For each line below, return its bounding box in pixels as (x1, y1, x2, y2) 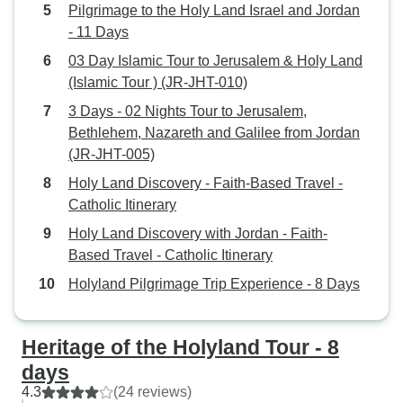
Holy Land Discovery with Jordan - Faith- (68, 226, 327, 241)
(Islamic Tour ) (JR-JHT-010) (68, 75, 247, 90)
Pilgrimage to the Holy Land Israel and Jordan (68, 3, 360, 18)
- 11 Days (68, 24, 129, 40)
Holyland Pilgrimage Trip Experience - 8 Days (68, 276, 360, 291)
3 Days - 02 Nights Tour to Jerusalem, (68, 103, 307, 119)
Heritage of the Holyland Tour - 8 (22, 336, 339, 359)
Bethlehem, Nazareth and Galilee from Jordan (68, 125, 360, 140)
